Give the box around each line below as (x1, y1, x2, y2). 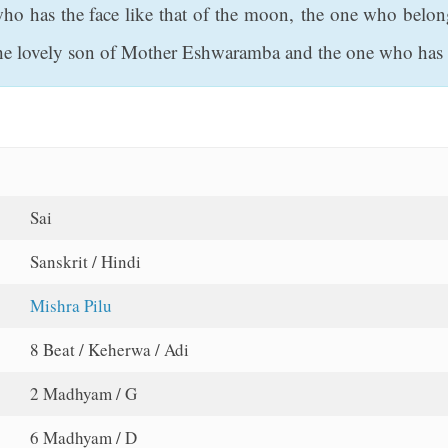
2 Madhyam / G (30, 382, 138, 406)
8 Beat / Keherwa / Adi (30, 338, 190, 362)
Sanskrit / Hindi (30, 250, 142, 274)
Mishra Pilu (30, 294, 113, 318)
